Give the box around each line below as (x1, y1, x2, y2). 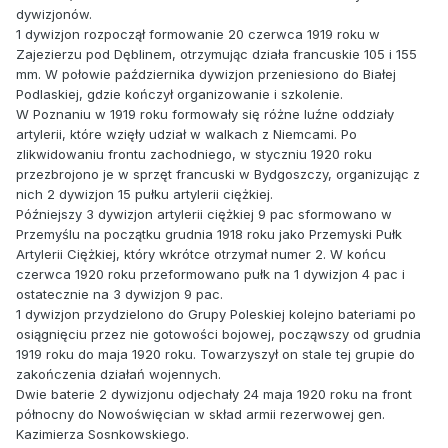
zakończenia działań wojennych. (16, 366, 221, 383)
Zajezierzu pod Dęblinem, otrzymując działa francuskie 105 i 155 (16, 46, 417, 63)
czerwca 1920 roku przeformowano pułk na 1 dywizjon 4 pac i (16, 266, 405, 283)
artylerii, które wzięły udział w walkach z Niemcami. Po (16, 126, 357, 143)
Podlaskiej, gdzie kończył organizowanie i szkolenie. (16, 86, 343, 103)
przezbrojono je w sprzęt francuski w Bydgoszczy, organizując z (16, 166, 420, 183)
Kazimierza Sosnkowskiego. (16, 426, 189, 443)
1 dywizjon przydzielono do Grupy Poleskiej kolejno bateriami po (16, 306, 416, 323)
